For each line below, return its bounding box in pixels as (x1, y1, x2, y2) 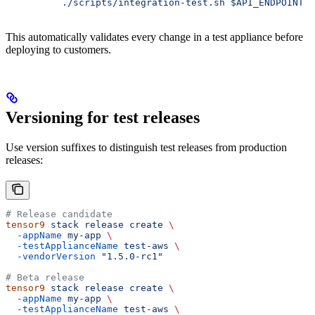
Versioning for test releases (6, 108, 200, 127)
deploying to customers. (6, 44, 111, 56)
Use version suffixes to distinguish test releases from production (6, 141, 287, 154)
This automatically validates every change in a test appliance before (6, 31, 303, 44)
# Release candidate (6, 209, 112, 220)
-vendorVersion (6, 251, 96, 262)
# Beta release (6, 272, 84, 283)
